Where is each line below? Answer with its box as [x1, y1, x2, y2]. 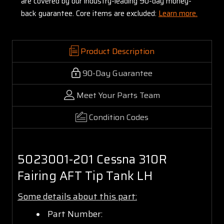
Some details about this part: [17, 189, 137, 203]
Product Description [80, 44, 154, 57]
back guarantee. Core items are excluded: [21, 7, 158, 19]
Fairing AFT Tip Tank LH [17, 166, 152, 185]
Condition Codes [89, 110, 148, 123]
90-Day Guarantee [82, 66, 152, 79]
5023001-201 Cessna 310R [17, 149, 167, 169]
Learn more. [158, 7, 197, 19]
